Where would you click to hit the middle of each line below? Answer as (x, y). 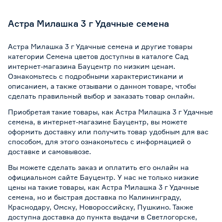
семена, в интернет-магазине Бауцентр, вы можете (98, 121)
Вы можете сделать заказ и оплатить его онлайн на (98, 167)
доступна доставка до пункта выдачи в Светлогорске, (103, 217)
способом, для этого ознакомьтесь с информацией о (99, 141)
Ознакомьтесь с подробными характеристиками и (96, 76)
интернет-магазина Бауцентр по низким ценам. (92, 66)
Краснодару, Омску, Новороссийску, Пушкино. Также (101, 207)
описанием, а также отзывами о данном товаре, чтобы (102, 86)
